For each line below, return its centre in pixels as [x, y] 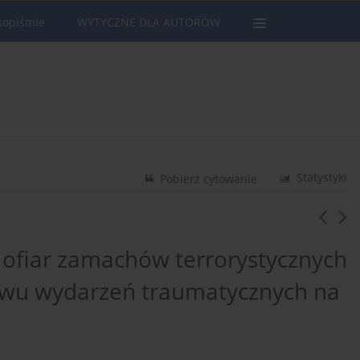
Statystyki [322, 178]
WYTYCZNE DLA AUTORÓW [149, 22]
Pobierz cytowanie [209, 179]
